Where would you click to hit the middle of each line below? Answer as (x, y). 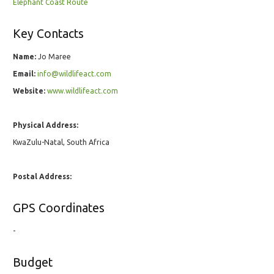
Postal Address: (42, 177)
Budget (33, 263)
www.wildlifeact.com (83, 91)
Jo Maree (54, 57)
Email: (24, 74)
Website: (29, 91)
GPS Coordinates (59, 208)
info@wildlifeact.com (74, 74)
